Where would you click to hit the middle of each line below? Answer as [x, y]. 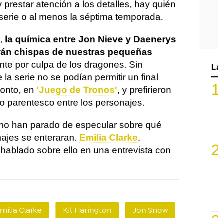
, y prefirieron [144, 90]
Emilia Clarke [109, 137]
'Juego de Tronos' [77, 90]
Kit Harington [87, 211]
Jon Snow [150, 211]
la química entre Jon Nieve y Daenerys [91, 39]
